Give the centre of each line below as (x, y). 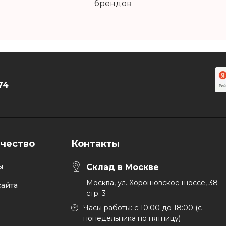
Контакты (95, 144)
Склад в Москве (123, 167)
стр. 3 (96, 193)
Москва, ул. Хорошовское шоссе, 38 (152, 183)
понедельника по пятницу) (132, 218)
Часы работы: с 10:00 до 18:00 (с (142, 208)
